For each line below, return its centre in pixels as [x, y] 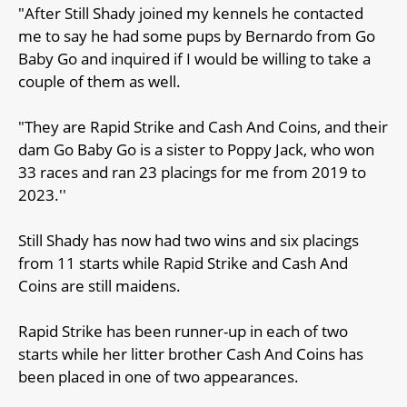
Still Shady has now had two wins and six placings [189, 240]
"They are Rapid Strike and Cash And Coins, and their [203, 126]
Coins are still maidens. [99, 285]
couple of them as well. [99, 81]
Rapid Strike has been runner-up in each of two [183, 331]
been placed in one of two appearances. [159, 376]
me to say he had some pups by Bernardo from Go [197, 35]
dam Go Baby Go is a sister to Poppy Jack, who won [196, 149]
